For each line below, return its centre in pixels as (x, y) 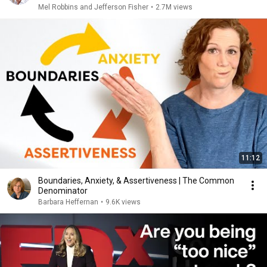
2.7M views (174, 7)
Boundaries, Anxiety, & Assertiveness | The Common (136, 181)
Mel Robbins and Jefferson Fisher (93, 7)
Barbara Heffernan (68, 202)
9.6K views (123, 202)
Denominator (63, 191)
